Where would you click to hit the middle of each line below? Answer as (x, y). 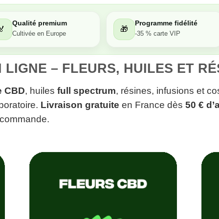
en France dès (152, 105)
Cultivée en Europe (39, 34)
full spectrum (87, 90)
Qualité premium (39, 23)
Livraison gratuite (80, 105)
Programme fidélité (166, 23)
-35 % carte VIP (158, 34)
